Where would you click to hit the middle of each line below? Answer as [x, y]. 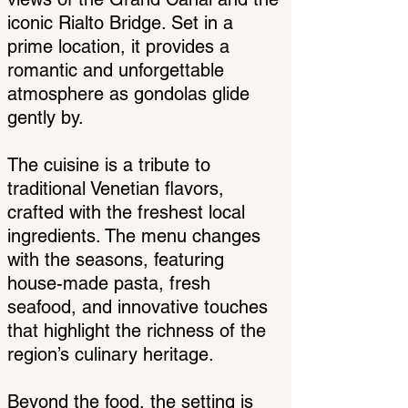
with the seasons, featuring [116, 260]
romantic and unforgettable [116, 70]
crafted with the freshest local [126, 212]
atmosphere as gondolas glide [128, 94]
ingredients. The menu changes [134, 236]
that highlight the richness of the [137, 331]
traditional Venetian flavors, [116, 189]
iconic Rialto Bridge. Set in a [120, 23]
